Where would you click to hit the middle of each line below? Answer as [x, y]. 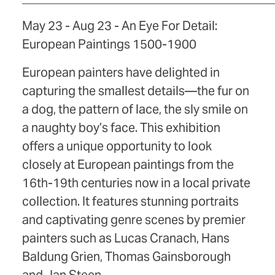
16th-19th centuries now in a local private [136, 183]
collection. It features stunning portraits [130, 202]
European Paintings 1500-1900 [109, 45]
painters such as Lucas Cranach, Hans [126, 238]
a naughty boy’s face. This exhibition [121, 128]
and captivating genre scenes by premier [134, 220]
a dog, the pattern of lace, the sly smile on [135, 110]
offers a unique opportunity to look [117, 146]
